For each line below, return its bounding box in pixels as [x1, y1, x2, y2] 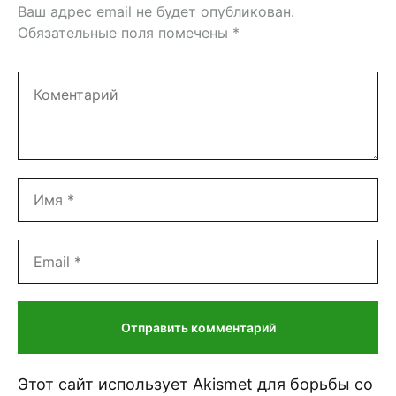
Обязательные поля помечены [18, 23, 232, 42]
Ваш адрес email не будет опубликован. [18, 2, 294, 20]
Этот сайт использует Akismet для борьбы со [18, 374, 373, 393]
